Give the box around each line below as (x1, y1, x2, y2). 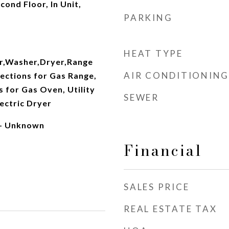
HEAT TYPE (124, 48, 183, 59)
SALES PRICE (124, 181, 190, 192)
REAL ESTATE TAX (124, 203, 217, 214)
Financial (124, 139, 202, 162)
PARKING (124, 12, 173, 23)
